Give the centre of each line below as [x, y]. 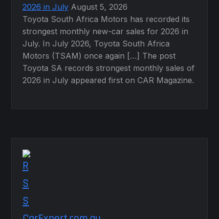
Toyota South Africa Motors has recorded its [106, 19]
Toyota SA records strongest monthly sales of [109, 68]
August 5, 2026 [99, 7]
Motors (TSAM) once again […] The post [99, 55]
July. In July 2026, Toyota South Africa [96, 43]
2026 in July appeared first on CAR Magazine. [109, 80]
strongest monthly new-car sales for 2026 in [106, 31]
